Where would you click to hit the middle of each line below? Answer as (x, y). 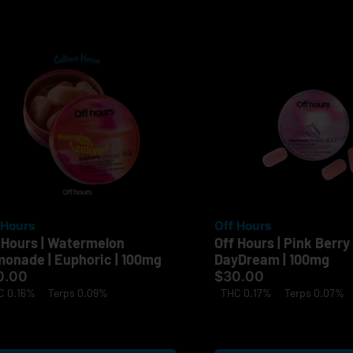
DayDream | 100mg (272, 260)
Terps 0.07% (314, 293)
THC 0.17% (246, 293)
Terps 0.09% (78, 293)
